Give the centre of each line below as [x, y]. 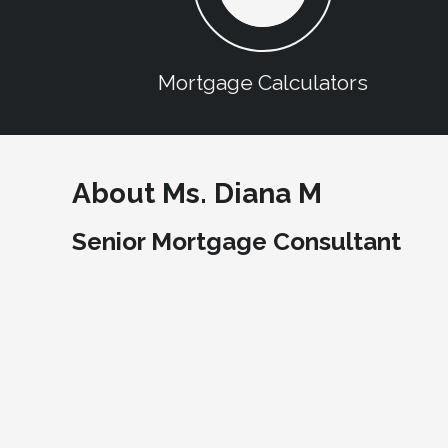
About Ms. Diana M [197, 194]
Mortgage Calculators [262, 83]
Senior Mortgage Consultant [236, 241]
